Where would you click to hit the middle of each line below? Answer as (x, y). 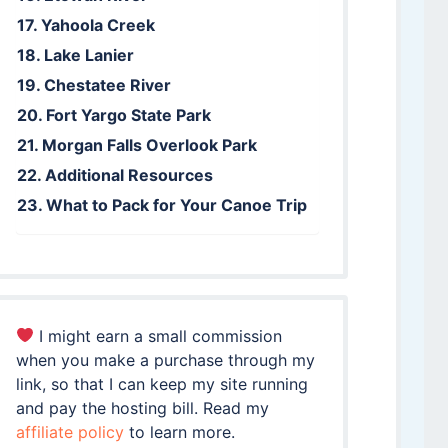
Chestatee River (107, 84)
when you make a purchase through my (165, 359)
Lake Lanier (88, 54)
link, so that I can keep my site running (161, 383)
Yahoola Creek (97, 24)
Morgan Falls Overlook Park (149, 144)
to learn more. (179, 431)
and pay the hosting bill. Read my (142, 407)
